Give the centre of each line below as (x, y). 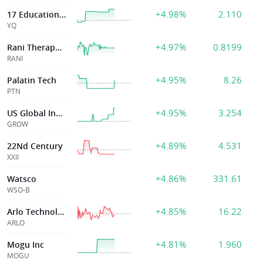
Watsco (22, 179)
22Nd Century (35, 146)
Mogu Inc (26, 245)
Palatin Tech (32, 80)
